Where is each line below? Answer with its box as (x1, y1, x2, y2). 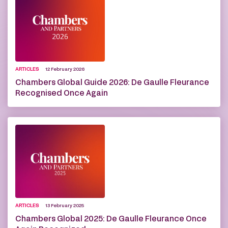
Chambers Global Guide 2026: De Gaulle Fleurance (15, 79, 209, 87)
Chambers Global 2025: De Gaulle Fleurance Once (15, 215, 207, 223)
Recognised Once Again (15, 90, 108, 97)
